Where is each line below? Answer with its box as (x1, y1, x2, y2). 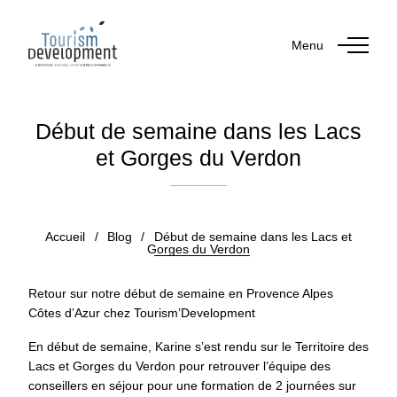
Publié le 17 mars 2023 (138, 199, 271, 214)
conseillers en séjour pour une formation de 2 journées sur (28, 378, 356, 393)
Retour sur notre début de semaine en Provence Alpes (28, 286, 333, 301)
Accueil (45, 230, 86, 245)
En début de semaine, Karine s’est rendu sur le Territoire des (28, 339, 369, 354)
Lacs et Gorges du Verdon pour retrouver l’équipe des (28, 359, 331, 374)
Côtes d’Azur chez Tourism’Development (28, 306, 255, 321)
